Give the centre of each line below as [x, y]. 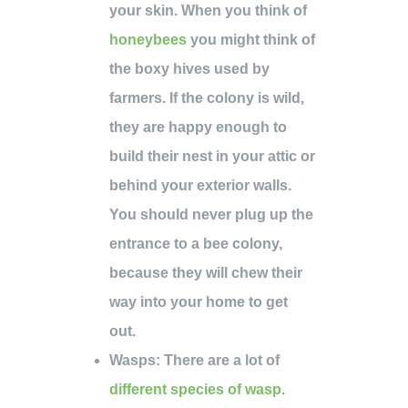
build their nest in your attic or [212, 157]
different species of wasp [195, 390]
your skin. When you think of [208, 11]
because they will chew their [206, 273]
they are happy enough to [198, 127]
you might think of [251, 40]
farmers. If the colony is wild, [207, 98]
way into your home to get [199, 302]
